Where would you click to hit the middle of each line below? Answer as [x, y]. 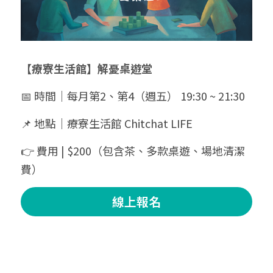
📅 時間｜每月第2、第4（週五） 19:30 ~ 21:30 [133, 95]
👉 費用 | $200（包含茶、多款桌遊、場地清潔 [133, 150]
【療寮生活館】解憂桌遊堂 [87, 68]
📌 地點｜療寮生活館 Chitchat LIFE [107, 123]
